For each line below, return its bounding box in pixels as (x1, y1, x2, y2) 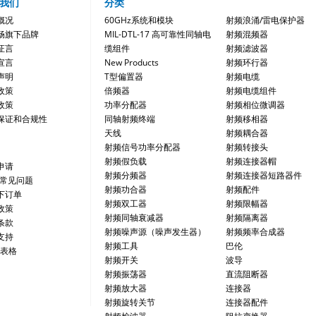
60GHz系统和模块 (104, 14, 174, 27)
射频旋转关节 (104, 296, 155, 309)
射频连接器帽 (226, 155, 276, 168)
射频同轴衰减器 (104, 212, 164, 224)
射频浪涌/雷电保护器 (226, 14, 305, 27)
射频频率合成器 (226, 226, 285, 238)
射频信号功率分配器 (104, 141, 181, 154)
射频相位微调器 (226, 99, 285, 111)
